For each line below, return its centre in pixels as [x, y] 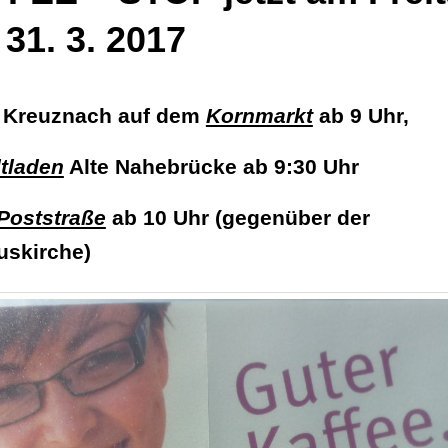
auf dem [158, 115]
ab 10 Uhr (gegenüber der [237, 217]
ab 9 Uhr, [360, 115]
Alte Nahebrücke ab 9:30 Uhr [211, 166]
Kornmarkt [259, 115]
